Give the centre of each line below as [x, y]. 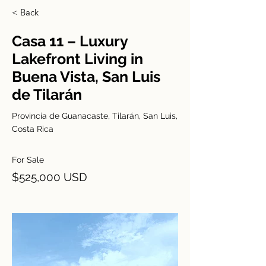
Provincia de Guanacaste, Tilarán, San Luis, [95, 116]
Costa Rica [33, 129]
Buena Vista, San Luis [86, 77]
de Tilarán [47, 94]
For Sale [28, 160]
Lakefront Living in [77, 59]
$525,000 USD [50, 177]
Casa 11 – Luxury [70, 41]
